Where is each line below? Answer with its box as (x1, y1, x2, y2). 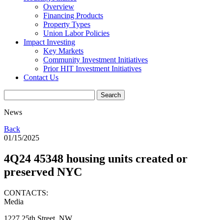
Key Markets (43, 47, 83, 55)
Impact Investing (24, 38, 75, 46)
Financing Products (43, 11, 103, 20)
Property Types (43, 20, 90, 28)
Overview (43, 2, 74, 11)
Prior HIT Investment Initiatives (43, 64, 141, 73)
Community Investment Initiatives (43, 55, 148, 64)
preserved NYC (4, 165, 82, 178)
